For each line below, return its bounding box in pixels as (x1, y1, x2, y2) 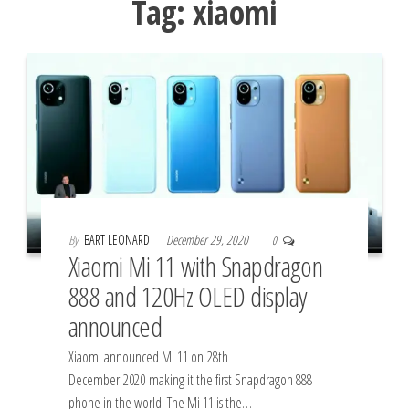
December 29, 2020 (166, 230, 251, 248)
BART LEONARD (84, 230, 152, 248)
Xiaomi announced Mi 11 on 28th (68, 346, 228, 367)
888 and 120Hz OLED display (68, 277, 308, 315)
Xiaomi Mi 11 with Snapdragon (68, 246, 323, 285)
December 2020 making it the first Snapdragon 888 (68, 369, 312, 390)
